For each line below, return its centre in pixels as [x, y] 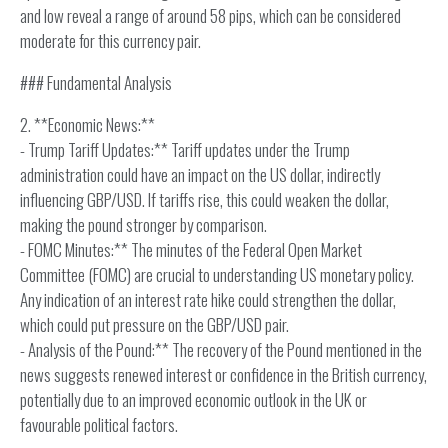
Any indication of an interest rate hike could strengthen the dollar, [208, 299]
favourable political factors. [99, 424]
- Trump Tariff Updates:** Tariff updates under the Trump [185, 149]
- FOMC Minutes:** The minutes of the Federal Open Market [191, 249]
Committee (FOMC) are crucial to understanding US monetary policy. [217, 274]
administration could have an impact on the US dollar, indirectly [200, 174]
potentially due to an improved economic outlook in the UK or [193, 399]
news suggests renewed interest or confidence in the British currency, [223, 374]
